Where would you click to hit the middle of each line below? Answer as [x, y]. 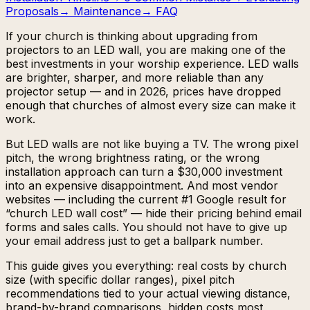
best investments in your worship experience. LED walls [152, 63]
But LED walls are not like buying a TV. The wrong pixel [152, 144]
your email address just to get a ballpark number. [134, 240]
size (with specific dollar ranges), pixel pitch [120, 279]
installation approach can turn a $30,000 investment [144, 171]
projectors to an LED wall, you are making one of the [146, 49]
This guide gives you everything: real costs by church [146, 265]
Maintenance [107, 11]
